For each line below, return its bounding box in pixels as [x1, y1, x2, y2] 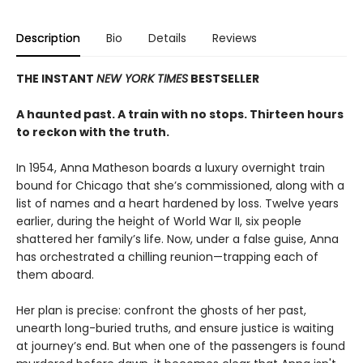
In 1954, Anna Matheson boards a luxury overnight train [16, 159, 325, 176]
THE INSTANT [16, 70, 96, 87]
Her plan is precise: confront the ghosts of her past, [16, 301, 306, 318]
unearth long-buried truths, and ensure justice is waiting [16, 319, 334, 336]
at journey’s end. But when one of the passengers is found [16, 337, 345, 354]
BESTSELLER [188, 70, 259, 87]
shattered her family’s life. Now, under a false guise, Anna [16, 230, 339, 247]
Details [148, 29, 186, 46]
